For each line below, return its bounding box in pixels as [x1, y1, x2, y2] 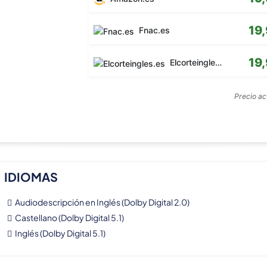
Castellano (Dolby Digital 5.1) [14, 212, 124, 223]
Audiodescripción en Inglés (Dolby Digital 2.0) [14, 197, 190, 208]
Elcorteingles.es [167, 57, 216, 68]
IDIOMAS [4, 169, 58, 185]
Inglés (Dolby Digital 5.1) [14, 228, 105, 239]
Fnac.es [136, 25, 170, 36]
